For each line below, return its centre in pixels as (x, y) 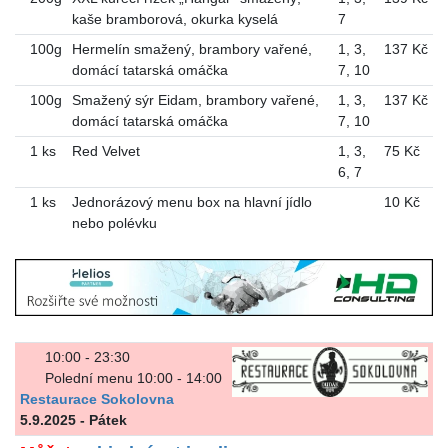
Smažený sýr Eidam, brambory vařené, (195, 99)
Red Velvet (105, 150)
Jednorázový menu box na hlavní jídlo (191, 201)
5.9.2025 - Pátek (73, 420)
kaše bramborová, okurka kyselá (174, 18)
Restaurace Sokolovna (96, 399)
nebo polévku (114, 222)
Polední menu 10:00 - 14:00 (134, 378)
